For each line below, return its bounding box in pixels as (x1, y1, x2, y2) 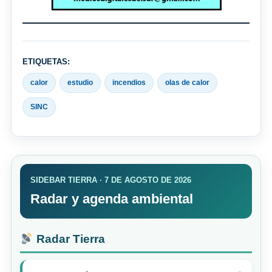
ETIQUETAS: (22, 56, 70, 66)
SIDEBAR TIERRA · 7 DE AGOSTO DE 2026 (30, 175, 191, 185)
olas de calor (165, 78, 209, 87)
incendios (112, 78, 146, 87)
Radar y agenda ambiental (30, 191, 193, 206)
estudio (67, 78, 93, 87)
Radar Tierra (33, 232, 105, 245)
